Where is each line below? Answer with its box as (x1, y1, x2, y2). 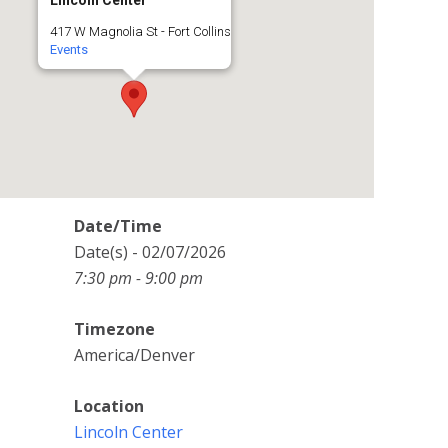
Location (74, 395, 144, 417)
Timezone (74, 318, 155, 340)
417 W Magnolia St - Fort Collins (49, 24, 231, 39)
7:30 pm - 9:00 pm (74, 267, 203, 289)
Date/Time (74, 215, 162, 237)
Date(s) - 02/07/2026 (74, 241, 226, 263)
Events (49, 42, 88, 57)
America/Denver (74, 344, 195, 366)
